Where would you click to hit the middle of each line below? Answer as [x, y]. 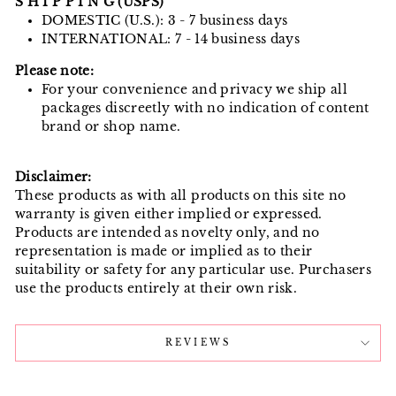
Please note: [55, 72]
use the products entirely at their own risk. [156, 289]
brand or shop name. [111, 127]
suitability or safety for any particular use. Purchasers [194, 270]
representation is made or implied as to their [164, 252]
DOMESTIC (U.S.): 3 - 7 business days [165, 21]
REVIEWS [198, 343]
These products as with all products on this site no [181, 196]
